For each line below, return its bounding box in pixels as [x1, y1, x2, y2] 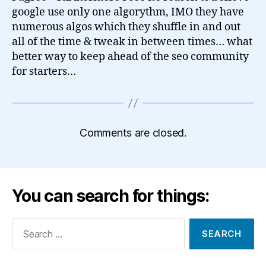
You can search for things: [12, 186, 209, 206]
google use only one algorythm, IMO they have [12, 5, 244, 19]
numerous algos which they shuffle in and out [12, 20, 240, 34]
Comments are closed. [80, 126, 186, 139]
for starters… [12, 65, 76, 78]
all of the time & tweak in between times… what [12, 35, 252, 49]
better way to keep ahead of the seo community [12, 50, 249, 64]
